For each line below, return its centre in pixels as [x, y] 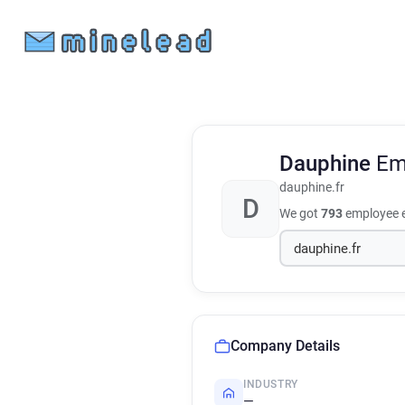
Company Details [285, 346]
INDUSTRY [271, 384]
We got [300, 213]
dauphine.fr [312, 188]
